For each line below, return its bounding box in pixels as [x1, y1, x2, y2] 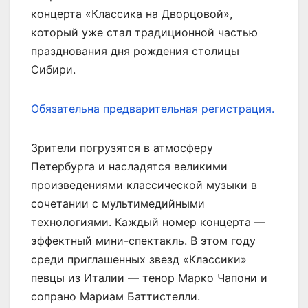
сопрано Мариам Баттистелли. [31, 289, 200, 303]
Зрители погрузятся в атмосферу [31, 140, 213, 155]
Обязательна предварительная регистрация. [31, 101, 274, 115]
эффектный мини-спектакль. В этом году [31, 233, 256, 247]
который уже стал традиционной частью [31, 25, 258, 39]
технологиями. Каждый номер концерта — [31, 214, 265, 229]
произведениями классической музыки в [31, 177, 257, 192]
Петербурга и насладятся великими [31, 159, 228, 173]
